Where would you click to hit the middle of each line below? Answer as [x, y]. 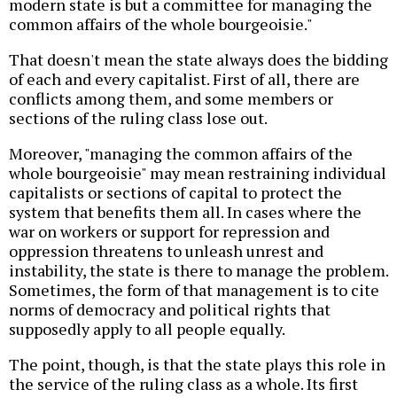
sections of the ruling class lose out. [138, 118]
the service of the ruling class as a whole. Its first [183, 384]
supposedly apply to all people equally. [147, 329]
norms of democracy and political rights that [170, 310]
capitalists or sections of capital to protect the [175, 193]
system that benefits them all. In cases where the [185, 212]
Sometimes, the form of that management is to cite [194, 290]
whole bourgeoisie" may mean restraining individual [198, 173]
